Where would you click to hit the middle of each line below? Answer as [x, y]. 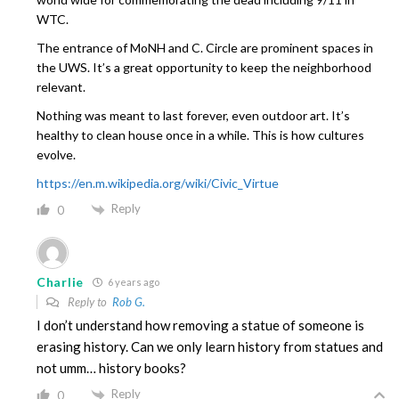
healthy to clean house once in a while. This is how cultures [200, 135]
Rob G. [129, 302]
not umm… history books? [111, 368]
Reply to [89, 302]
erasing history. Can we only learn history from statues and [210, 347]
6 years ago [132, 282]
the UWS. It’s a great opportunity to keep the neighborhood [204, 68]
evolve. [56, 155]
